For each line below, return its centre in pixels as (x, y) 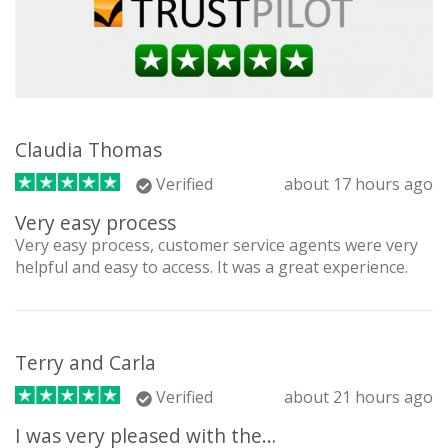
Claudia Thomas (88, 150)
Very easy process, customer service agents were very (216, 245)
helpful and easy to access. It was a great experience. (211, 267)
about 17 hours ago (358, 184)
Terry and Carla (85, 363)
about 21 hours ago (358, 397)
